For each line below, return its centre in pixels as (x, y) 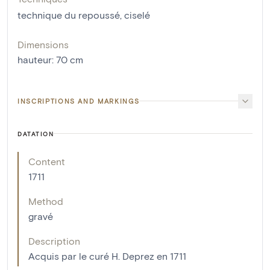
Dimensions (43, 44)
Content (47, 161)
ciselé (137, 14)
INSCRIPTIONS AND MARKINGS (79, 101)
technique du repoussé (69, 14)
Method (46, 201)
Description (54, 240)
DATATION (36, 133)
